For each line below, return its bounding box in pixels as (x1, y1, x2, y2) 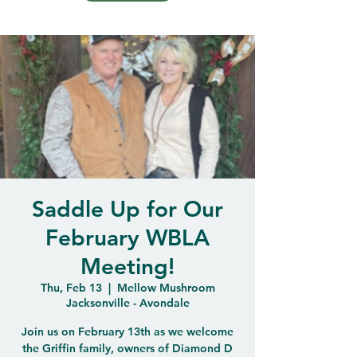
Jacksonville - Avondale (65, 296, 190, 310)
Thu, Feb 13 (40, 280, 102, 295)
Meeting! (80, 253, 175, 280)
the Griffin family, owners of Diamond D (22, 341, 233, 355)
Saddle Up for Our (32, 195, 223, 222)
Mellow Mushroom (116, 280, 215, 295)
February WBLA (45, 224, 210, 251)
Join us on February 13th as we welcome (22, 324, 233, 339)
